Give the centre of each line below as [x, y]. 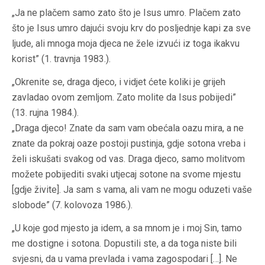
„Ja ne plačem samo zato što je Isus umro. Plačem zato [126, 13]
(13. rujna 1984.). [45, 113]
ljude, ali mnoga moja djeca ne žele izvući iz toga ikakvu [126, 44]
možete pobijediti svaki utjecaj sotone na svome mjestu [126, 174]
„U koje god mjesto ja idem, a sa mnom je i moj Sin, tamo [127, 228]
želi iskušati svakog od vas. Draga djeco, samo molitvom [128, 159]
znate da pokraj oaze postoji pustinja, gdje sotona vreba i [129, 144]
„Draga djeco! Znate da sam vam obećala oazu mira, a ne [128, 128]
